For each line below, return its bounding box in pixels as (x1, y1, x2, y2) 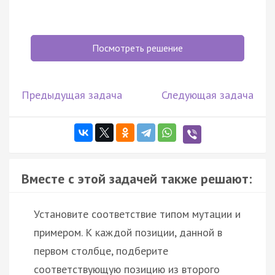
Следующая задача (161, 87, 254, 102)
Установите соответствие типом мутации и (34, 206, 241, 221)
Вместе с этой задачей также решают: (21, 169, 252, 187)
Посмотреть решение (92, 41, 183, 54)
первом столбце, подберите (34, 243, 168, 258)
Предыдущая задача (21, 87, 122, 102)
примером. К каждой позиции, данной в (34, 225, 222, 239)
